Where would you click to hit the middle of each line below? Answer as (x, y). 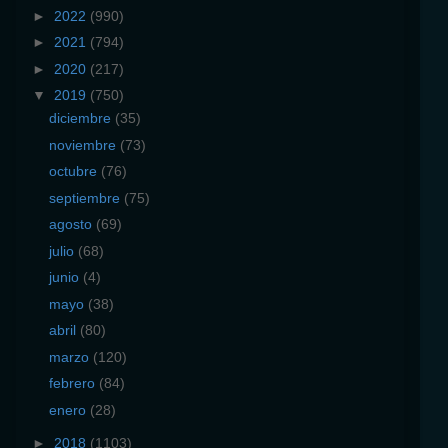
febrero (73, 383)
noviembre (84, 144)
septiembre (86, 197)
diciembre (81, 118)
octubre (74, 171)
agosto (72, 224)
